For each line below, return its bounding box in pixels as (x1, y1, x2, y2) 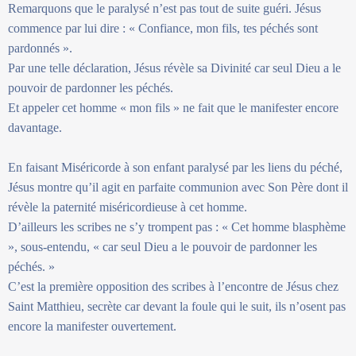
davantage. (8, 120, 62, 134)
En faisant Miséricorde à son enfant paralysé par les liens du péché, (8, 160, 342, 174)
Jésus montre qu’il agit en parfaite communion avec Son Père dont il (8, 180, 348, 194)
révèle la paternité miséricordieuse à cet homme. (8, 199, 247, 214)
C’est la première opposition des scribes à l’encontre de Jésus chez (8, 279, 339, 293)
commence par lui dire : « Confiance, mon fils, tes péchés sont (8, 21, 318, 35)
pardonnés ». (8, 41, 72, 55)
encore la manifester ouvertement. (8, 319, 176, 333)
